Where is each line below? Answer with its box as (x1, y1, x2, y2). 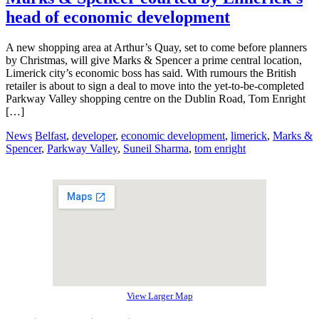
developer (72, 129, 115, 142)
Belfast (35, 129, 66, 142)
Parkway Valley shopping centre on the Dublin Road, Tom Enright (6, 92, 305, 105)
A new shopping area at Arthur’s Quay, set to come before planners (6, 41, 307, 53)
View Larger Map (126, 290, 193, 301)
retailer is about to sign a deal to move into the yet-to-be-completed (6, 79, 304, 92)
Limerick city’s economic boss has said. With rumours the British (6, 66, 296, 79)
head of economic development (6, 7, 230, 26)
